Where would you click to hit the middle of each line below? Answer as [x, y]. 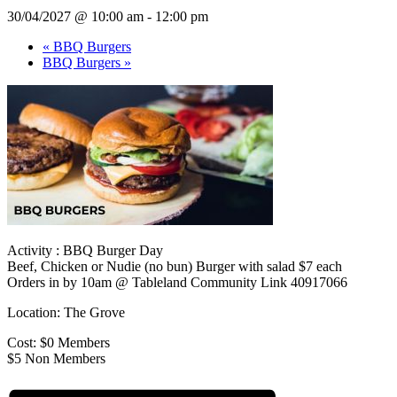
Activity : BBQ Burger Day [85, 250]
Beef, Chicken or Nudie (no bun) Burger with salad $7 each [175, 266]
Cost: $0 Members [58, 342]
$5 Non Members [56, 358]
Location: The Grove [66, 312]
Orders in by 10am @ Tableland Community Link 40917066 [177, 282]
